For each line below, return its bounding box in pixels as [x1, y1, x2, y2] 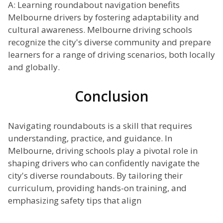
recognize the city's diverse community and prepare [8, 36, 211, 48]
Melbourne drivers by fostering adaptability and [8, 11, 199, 23]
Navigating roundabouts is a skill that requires [8, 120, 192, 132]
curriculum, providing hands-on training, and [8, 182, 187, 194]
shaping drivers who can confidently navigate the [8, 157, 200, 169]
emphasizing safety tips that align [8, 195, 141, 207]
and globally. [8, 61, 60, 73]
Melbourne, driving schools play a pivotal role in [8, 145, 198, 157]
